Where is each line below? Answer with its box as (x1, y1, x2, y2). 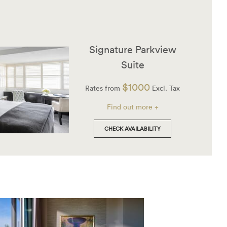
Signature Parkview (89, 43, 176, 56)
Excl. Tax (150, 83, 180, 93)
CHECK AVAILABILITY (104, 124, 161, 133)
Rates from (85, 83, 123, 93)
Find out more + (106, 102, 159, 111)
